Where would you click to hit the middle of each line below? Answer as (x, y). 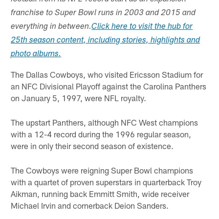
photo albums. (36, 54)
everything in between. (51, 27)
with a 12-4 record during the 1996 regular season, (101, 134)
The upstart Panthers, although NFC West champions (105, 122)
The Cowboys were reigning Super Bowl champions (102, 170)
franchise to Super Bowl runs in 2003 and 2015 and (103, 13)
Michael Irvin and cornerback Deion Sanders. (90, 206)
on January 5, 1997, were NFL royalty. (79, 98)
